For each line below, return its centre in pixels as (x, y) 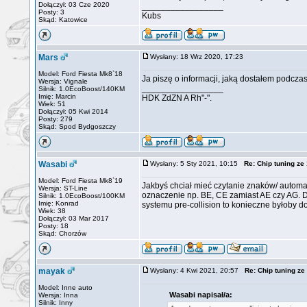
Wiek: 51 (52, 104)
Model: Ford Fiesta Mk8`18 (81, 74)
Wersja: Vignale (63, 81)
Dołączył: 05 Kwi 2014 (73, 111)
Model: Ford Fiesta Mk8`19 (81, 181)
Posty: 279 (56, 119)
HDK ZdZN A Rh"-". (177, 98)
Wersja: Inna (58, 295)
